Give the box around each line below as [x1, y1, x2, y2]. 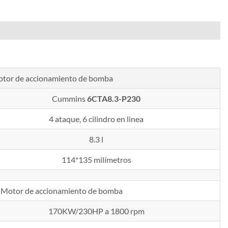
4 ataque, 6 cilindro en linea [49, 114, 144, 124]
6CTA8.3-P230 [87, 94, 141, 104]
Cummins [52, 94, 88, 104]
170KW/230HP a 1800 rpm [48, 206, 145, 216]
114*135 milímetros [61, 155, 131, 165]
